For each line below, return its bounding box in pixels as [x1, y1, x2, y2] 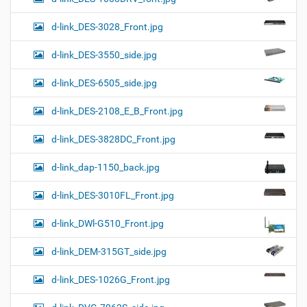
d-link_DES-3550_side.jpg [51, 49, 157, 61]
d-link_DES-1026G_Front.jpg [51, 274, 170, 286]
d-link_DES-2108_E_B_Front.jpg [51, 106, 183, 117]
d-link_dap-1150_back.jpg [51, 162, 160, 173]
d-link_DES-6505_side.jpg [51, 77, 157, 89]
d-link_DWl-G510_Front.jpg [51, 218, 164, 230]
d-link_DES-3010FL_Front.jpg [51, 190, 174, 201]
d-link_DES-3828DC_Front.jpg [51, 134, 175, 145]
